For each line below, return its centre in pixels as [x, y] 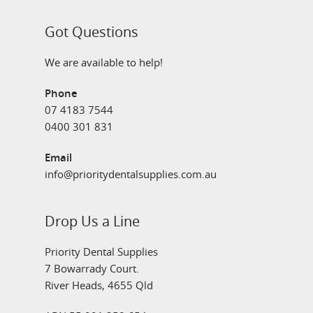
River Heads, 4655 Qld [99, 285]
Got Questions [92, 32]
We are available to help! [104, 62]
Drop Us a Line [92, 221]
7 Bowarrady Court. [92, 268]
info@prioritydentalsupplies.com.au [131, 174]
